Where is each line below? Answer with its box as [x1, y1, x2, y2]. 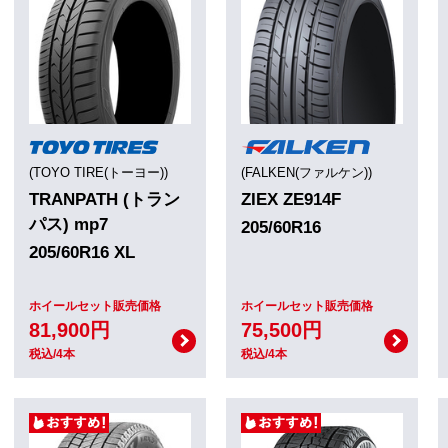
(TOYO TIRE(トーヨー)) [29, 164, 168, 180]
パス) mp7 [29, 214, 108, 234]
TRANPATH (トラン [29, 189, 180, 209]
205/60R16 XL [29, 242, 135, 262]
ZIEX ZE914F [241, 189, 341, 209]
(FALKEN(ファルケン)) [241, 164, 372, 180]
